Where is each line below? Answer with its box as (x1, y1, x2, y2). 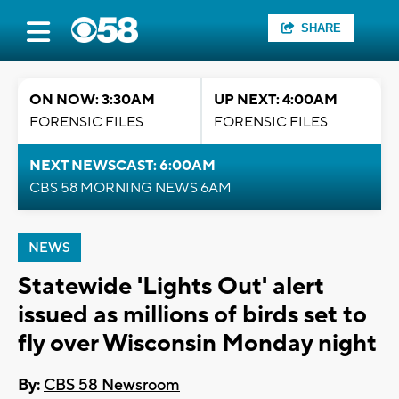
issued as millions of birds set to (18, 299, 367, 330)
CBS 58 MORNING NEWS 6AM (29, 179, 232, 197)
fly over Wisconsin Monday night (18, 328, 377, 359)
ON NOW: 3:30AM (29, 91, 155, 109)
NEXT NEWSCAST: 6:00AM (29, 157, 216, 175)
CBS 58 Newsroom (44, 375, 180, 396)
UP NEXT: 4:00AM (214, 91, 338, 109)
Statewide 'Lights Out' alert (18, 271, 324, 302)
